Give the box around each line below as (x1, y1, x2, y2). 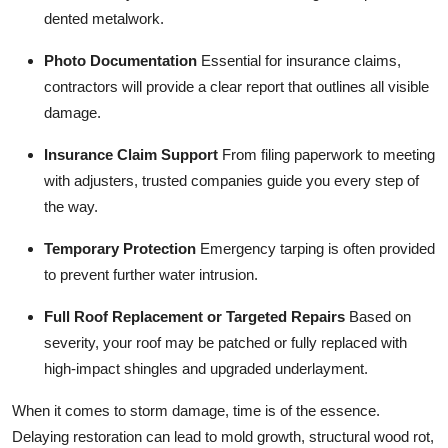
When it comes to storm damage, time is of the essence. (12, 401, 380, 419)
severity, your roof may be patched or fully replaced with (44, 333, 407, 351)
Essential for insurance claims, (197, 51, 401, 69)
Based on (345, 307, 411, 325)
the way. (44, 197, 98, 215)
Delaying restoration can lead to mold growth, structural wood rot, (12, 427, 434, 445)
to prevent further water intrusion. (44, 265, 258, 283)
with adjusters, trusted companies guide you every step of (44, 171, 419, 189)
